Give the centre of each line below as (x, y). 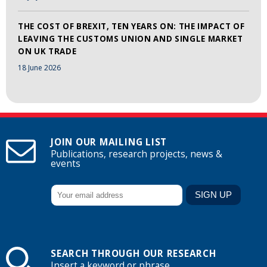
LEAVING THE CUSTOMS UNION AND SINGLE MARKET (131, 38)
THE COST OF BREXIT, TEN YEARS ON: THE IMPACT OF (131, 26)
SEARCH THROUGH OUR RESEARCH (133, 253)
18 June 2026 (39, 67)
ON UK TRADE (47, 51)
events (66, 164)
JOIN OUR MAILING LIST (109, 142)
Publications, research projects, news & (136, 154)
